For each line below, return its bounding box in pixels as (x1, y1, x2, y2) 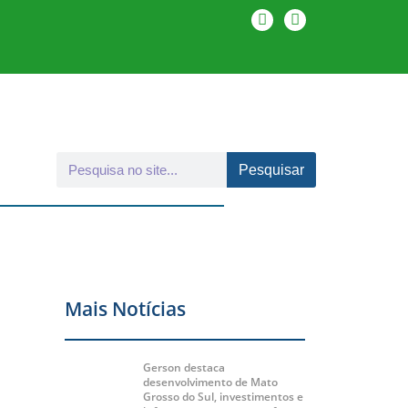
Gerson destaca (142, 360, 225, 375)
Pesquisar (238, 161, 304, 178)
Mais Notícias (65, 296, 186, 321)
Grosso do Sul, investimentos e (142, 389, 303, 404)
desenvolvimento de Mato (142, 374, 278, 390)
